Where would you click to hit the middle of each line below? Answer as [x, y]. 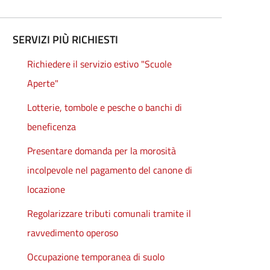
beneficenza [52, 127]
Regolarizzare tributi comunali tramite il [109, 213]
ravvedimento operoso [73, 233]
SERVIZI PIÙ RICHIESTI [66, 39]
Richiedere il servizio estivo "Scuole [100, 64]
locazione [46, 189]
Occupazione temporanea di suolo [96, 257]
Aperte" [43, 83]
